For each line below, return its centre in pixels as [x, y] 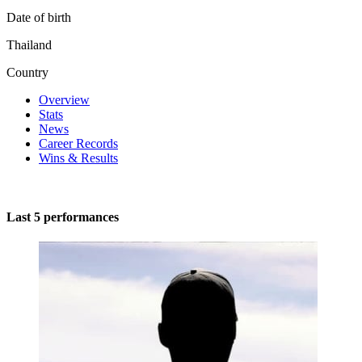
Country [27, 72]
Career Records [78, 143]
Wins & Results [78, 158]
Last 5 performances [63, 217]
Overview [64, 99]
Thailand [29, 44]
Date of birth [39, 17]
